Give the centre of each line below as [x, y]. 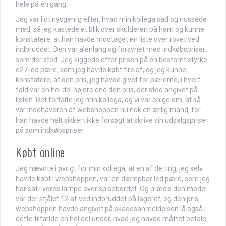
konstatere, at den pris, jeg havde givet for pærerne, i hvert [108, 80]
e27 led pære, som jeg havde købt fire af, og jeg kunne [101, 70]
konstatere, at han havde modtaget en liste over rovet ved [107, 40]
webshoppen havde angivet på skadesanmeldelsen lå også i [111, 209]
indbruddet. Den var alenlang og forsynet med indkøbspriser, [111, 50]
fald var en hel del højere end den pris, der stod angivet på [107, 90]
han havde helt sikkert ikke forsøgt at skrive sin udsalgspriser [112, 120]
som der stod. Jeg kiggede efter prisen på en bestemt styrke [111, 60]
